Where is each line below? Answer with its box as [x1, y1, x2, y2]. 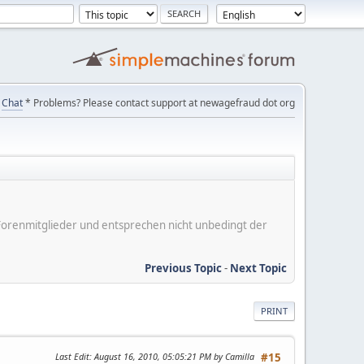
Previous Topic [145, 260, 222, 275]
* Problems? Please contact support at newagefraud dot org [23, 96, 295, 110]
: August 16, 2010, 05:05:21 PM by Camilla [89, 349, 254, 362]
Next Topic [230, 260, 287, 275]
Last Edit [55, 349, 89, 362]
